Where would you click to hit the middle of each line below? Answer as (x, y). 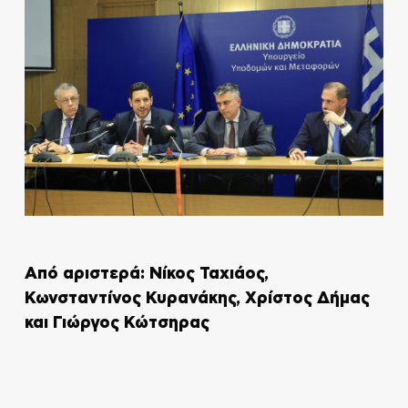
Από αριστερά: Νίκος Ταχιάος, (146, 275)
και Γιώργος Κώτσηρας (117, 324)
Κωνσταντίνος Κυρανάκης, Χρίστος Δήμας (197, 299)
